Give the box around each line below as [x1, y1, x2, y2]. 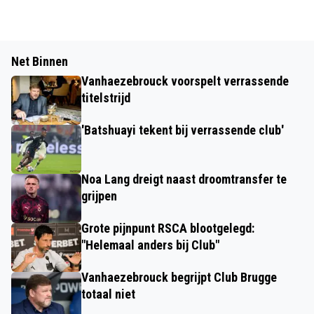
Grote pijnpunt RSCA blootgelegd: [81, 221, 254, 235]
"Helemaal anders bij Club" [81, 238, 219, 252]
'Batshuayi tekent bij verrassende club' [81, 123, 284, 137]
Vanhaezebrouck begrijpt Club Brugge [81, 270, 277, 285]
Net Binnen [11, 54, 68, 69]
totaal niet [81, 287, 135, 301]
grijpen [81, 189, 117, 203]
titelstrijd [81, 90, 130, 105]
